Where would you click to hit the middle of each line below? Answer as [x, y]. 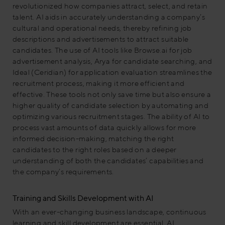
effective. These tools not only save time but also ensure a [112, 94]
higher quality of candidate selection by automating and [110, 105]
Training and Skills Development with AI [83, 198]
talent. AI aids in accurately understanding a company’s [109, 17]
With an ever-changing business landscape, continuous [109, 211]
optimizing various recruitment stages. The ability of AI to [111, 116]
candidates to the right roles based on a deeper [95, 149]
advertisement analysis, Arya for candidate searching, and [113, 61]
